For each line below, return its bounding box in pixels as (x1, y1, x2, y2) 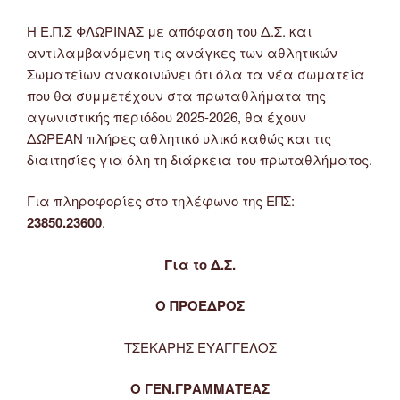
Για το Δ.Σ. (164, 254, 236, 274)
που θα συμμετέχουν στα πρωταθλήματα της (27, 85, 326, 104)
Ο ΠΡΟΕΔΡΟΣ (155, 296, 245, 316)
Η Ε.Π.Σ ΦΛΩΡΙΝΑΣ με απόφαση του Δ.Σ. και (27, 21, 312, 40)
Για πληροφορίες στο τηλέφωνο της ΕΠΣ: (27, 191, 295, 211)
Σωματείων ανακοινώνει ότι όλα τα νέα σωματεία (27, 63, 365, 83)
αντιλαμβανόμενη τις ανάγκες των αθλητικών (27, 42, 337, 62)
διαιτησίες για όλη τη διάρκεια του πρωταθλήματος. (27, 149, 372, 169)
